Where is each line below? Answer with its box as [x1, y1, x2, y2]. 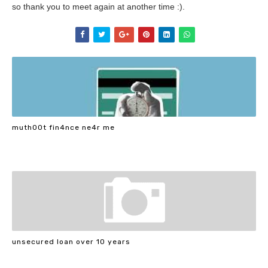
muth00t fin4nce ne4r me [12, 123, 115, 132]
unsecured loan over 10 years [12, 237, 130, 246]
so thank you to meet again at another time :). [12, 2, 185, 11]
